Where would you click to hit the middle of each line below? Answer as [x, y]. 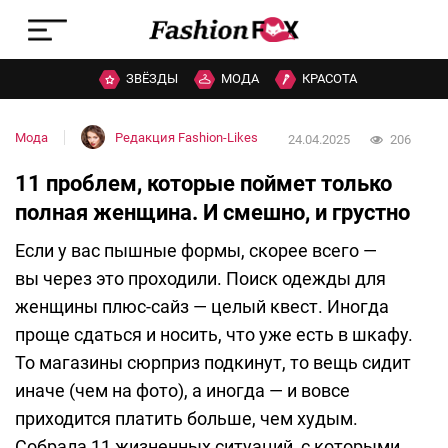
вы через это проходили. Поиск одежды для [200, 279]
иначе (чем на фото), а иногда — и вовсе [182, 391]
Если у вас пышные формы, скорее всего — [196, 251]
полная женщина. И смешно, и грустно [212, 213]
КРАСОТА [329, 79]
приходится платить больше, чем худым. [186, 419]
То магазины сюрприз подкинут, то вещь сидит [213, 363]
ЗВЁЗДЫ [152, 79]
